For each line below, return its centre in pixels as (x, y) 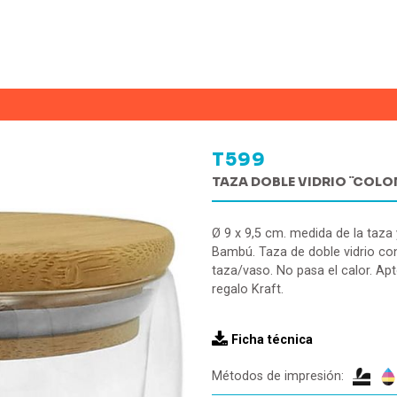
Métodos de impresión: (278, 377)
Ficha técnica (272, 340)
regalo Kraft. (248, 289)
